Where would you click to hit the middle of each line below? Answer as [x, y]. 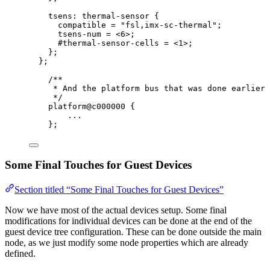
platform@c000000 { [92, 106]
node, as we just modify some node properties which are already [127, 243]
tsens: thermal [82, 16]
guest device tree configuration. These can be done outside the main [133, 232]
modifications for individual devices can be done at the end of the [128, 221]
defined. [20, 254]
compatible [84, 25]
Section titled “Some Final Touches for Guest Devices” [119, 190]
